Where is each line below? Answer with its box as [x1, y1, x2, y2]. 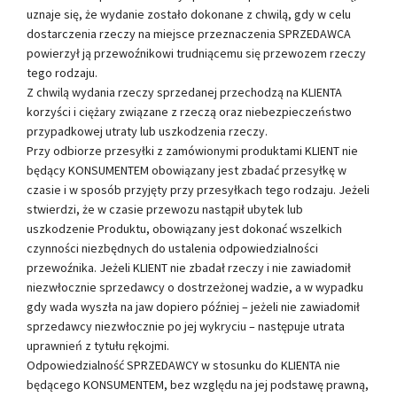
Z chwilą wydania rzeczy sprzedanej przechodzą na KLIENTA [27, 83, 342, 100]
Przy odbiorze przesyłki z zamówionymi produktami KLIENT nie [27, 142, 358, 159]
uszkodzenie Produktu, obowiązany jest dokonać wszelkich [27, 220, 342, 237]
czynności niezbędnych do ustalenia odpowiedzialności [27, 239, 318, 256]
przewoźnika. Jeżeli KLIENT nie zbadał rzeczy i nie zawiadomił [27, 259, 351, 276]
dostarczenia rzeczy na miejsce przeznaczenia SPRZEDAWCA [27, 25, 351, 42]
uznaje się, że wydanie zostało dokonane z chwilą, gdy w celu [27, 5, 351, 22]
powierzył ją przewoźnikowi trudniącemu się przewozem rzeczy [27, 44, 366, 61]
